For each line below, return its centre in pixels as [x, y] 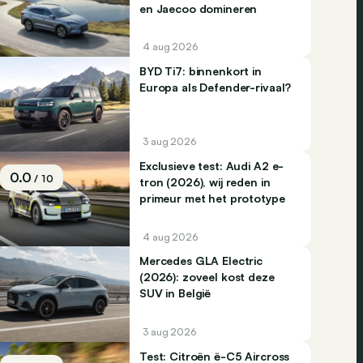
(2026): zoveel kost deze [207, 277]
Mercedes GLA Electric [201, 261]
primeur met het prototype [212, 199]
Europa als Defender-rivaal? [216, 87]
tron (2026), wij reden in [205, 182]
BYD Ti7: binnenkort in [201, 70]
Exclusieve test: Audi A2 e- [212, 166]
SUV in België [175, 293]
